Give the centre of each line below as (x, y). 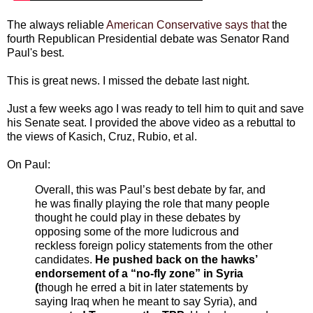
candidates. (65, 259)
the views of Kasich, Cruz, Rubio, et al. (102, 136)
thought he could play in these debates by (138, 217)
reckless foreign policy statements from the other (154, 245)
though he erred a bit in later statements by (143, 287)
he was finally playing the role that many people (152, 203)
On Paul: (29, 164)
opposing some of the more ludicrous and (137, 231)
